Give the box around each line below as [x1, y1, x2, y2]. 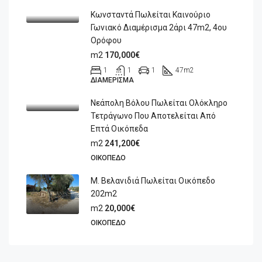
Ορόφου [91, 36, 122, 45]
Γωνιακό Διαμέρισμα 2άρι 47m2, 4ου [91, 23, 227, 32]
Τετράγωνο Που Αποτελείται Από [91, 111, 216, 120]
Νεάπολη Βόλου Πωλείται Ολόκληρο [91, 98, 227, 108]
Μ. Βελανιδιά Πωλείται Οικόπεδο [91, 176, 215, 185]
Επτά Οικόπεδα [91, 124, 148, 133]
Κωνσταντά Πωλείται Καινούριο [91, 10, 211, 19]
